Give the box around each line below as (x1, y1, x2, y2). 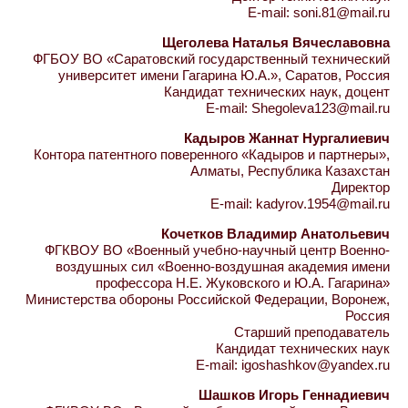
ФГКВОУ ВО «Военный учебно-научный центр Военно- (45, 242, 390, 258)
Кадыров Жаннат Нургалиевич (184, 130, 390, 146)
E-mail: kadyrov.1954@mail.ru (210, 196, 390, 211)
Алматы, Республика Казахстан (190, 163, 390, 178)
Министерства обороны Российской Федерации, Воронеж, (25, 291, 390, 307)
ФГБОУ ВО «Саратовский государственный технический (33, 51, 390, 66)
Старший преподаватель (234, 324, 390, 340)
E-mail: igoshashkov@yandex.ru (196, 357, 390, 372)
